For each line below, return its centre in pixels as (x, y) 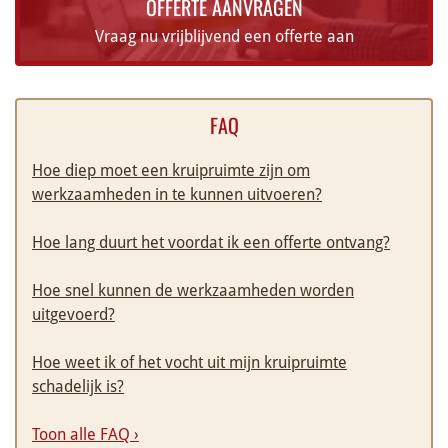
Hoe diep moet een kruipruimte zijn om (171, 171)
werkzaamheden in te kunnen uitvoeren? (177, 195)
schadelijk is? (78, 387)
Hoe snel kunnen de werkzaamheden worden (193, 291)
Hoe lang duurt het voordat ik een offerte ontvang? (211, 243)
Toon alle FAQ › (85, 435)
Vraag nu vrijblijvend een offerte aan (224, 37)
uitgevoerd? (73, 315)
